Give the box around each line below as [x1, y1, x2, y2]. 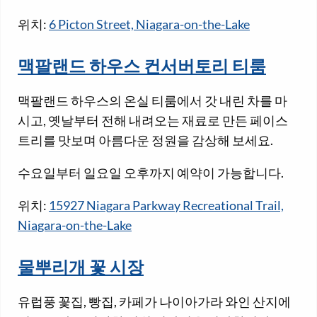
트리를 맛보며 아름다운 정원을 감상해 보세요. [18, 132, 273, 148]
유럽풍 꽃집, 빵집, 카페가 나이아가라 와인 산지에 [18, 294, 291, 310]
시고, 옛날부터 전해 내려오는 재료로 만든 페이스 [18, 112, 288, 128]
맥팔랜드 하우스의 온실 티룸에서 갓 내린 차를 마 [18, 92, 287, 108]
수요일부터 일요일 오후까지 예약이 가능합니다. [18, 164, 284, 180]
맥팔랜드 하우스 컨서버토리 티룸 [18, 54, 266, 82]
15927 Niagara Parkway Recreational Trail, [49, 197, 284, 213]
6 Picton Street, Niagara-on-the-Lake [49, 16, 250, 32]
